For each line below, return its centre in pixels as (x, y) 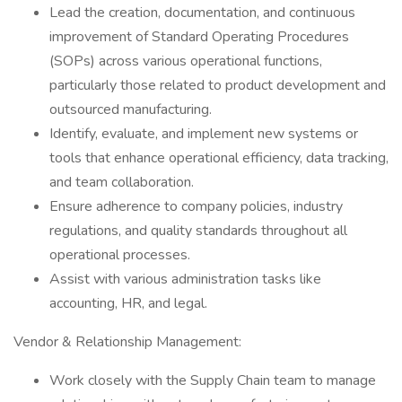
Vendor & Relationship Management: (127, 342)
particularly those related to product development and (218, 85)
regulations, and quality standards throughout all (198, 231)
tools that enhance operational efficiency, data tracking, (219, 158)
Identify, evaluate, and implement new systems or (204, 134)
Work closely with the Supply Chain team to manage (213, 380)
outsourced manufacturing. (131, 109)
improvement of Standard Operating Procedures (199, 37)
